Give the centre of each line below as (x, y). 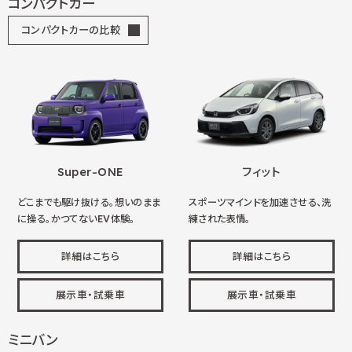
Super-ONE (90, 172)
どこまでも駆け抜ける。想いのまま (89, 203)
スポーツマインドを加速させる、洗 (260, 203)
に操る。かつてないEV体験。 (76, 219)
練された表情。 (219, 219)
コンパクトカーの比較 (71, 30)
